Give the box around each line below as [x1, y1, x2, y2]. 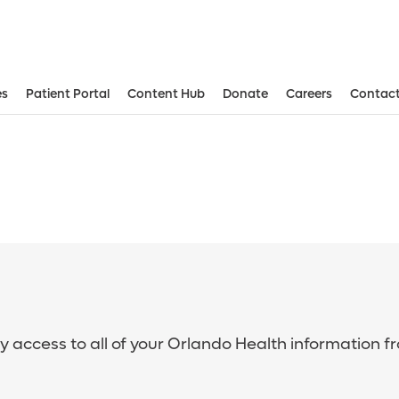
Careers [286, 85, 332, 103]
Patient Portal [26, 85, 110, 103]
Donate [223, 85, 268, 103]
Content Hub [127, 85, 205, 103]
